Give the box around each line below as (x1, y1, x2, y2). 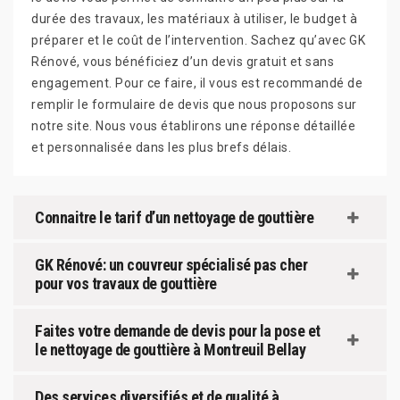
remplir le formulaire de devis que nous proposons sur (31, 97, 357, 112)
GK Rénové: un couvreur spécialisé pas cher (35, 255, 307, 275)
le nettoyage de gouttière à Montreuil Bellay (35, 340, 305, 360)
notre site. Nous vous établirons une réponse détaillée (31, 119, 355, 134)
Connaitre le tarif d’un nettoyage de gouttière (35, 208, 313, 228)
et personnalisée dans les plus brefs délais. (31, 140, 291, 155)
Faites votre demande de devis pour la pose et (35, 321, 321, 341)
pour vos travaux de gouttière (35, 274, 217, 294)
